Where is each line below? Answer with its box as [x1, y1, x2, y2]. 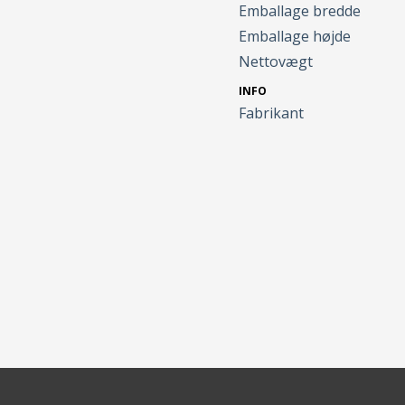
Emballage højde [239, 26, 352, 47]
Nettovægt [239, 52, 314, 72]
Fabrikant [239, 103, 305, 124]
